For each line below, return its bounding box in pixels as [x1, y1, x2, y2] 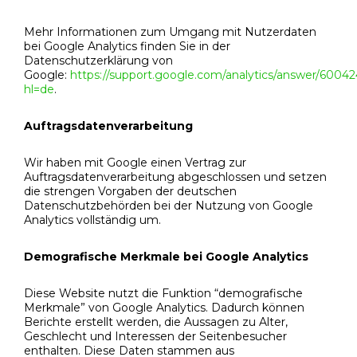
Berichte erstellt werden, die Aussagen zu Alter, [24, 315, 288, 330]
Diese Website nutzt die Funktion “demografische [24, 286, 303, 301]
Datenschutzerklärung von [24, 53, 173, 69]
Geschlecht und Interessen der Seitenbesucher [24, 329, 287, 344]
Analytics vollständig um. [24, 213, 161, 228]
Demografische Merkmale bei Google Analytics [24, 249, 308, 265]
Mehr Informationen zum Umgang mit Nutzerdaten [24, 25, 316, 40]
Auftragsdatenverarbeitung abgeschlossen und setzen [24, 170, 327, 185]
